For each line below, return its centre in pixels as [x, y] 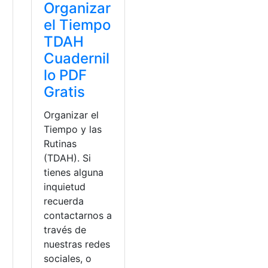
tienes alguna [74, 173]
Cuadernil [77, 59]
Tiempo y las [73, 130]
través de [65, 230]
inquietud [65, 187]
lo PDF [66, 75]
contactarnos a [78, 216]
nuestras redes [77, 244]
